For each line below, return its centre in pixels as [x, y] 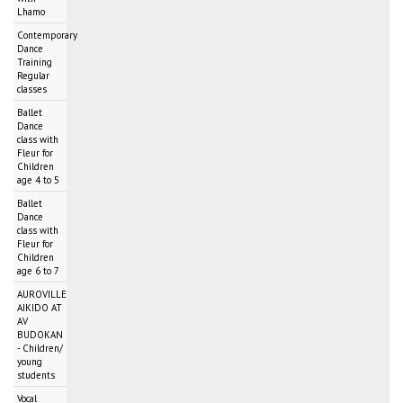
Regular [33, 76]
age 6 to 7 [38, 271]
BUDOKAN [40, 335]
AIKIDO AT [40, 308]
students [36, 376]
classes [32, 90]
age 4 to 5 [38, 180]
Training [35, 63]
